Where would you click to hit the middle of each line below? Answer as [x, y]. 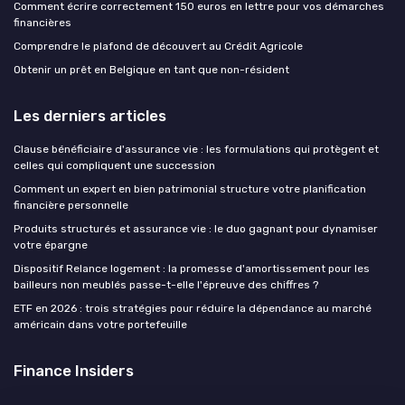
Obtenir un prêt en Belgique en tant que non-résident [151, 70]
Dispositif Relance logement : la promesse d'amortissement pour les [192, 269]
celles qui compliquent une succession [114, 166]
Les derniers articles [90, 116]
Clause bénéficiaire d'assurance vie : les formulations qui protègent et [196, 150]
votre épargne [51, 245]
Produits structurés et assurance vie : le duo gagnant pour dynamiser [196, 229]
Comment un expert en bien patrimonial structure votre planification [190, 189]
